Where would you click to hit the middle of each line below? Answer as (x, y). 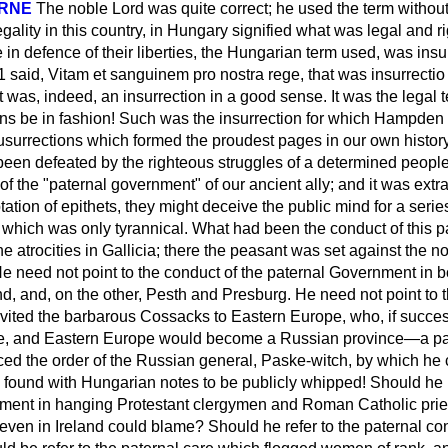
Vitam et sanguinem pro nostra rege (174, 74)
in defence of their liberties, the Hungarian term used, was (210, 52)
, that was (335, 74)
